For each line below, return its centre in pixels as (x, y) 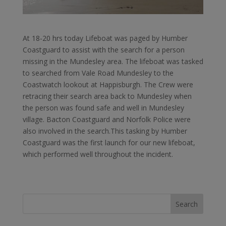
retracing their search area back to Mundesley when (107, 96)
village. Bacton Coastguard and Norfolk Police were (106, 119)
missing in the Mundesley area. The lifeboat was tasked (113, 61)
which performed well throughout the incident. (98, 154)
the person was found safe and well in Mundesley (103, 107)
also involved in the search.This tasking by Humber (105, 131)
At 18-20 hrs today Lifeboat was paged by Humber (105, 38)
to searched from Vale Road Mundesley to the (98, 73)
